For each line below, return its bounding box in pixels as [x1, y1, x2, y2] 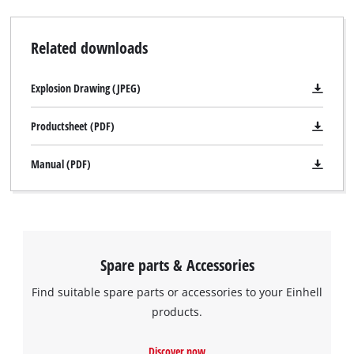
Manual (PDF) [30, 156, 91, 171]
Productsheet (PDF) [30, 119, 115, 134]
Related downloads [30, 36, 148, 58]
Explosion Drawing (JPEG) [30, 81, 141, 96]
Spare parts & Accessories [100, 254, 254, 277]
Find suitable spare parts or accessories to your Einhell [32, 284, 322, 300]
